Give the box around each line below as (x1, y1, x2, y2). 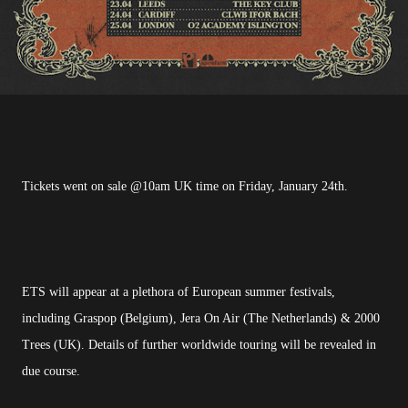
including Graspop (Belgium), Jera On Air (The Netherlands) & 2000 (22, 311, 380, 325)
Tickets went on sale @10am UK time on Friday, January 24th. (22, 178, 348, 193)
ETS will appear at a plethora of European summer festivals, (22, 284, 335, 299)
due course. (22, 363, 80, 378)
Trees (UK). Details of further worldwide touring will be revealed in (22, 337, 376, 352)
